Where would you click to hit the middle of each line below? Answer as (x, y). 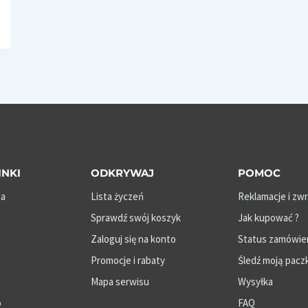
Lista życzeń (117, 197)
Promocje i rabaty (128, 261)
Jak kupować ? (269, 218)
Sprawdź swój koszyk (135, 218)
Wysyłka (256, 282)
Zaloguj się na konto (133, 239)
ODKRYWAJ (122, 173)
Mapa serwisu (120, 282)
